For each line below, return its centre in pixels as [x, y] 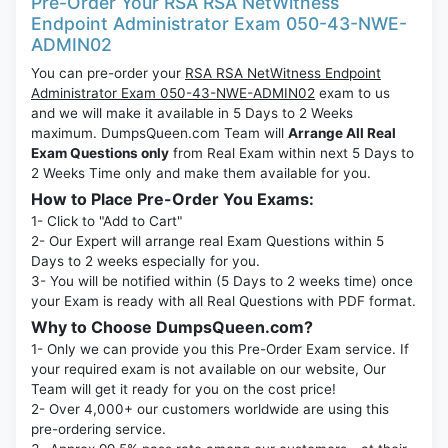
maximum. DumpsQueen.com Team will [159, 133]
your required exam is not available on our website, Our [208, 369]
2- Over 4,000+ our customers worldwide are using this [210, 409]
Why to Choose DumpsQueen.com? [172, 327]
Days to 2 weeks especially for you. [145, 261]
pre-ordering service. [98, 429]
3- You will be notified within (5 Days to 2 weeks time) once [222, 281]
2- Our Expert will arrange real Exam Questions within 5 [207, 241]
